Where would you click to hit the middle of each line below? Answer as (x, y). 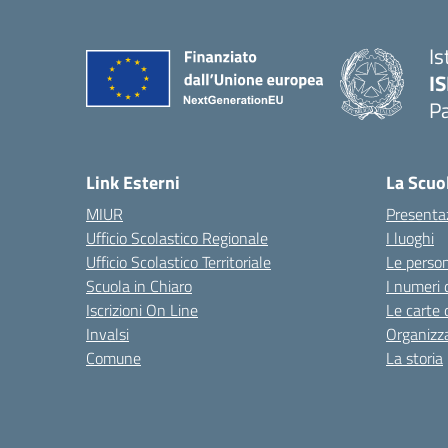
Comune (113, 358)
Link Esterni (133, 182)
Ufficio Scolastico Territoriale (178, 262)
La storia (414, 358)
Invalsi (107, 334)
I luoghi (410, 238)
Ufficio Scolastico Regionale (177, 238)
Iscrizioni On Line (142, 310)
